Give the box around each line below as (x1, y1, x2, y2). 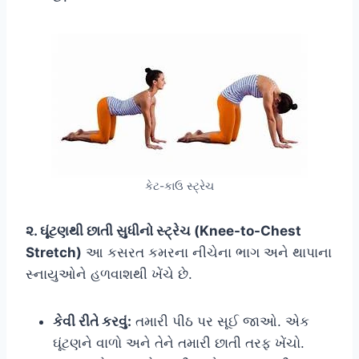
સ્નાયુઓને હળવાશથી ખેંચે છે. (26, 265, 192, 282)
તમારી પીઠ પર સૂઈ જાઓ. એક (131, 313, 309, 329)
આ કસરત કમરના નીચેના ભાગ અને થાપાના (82, 244, 332, 260)
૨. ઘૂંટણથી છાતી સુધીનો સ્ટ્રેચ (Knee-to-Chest (26, 222, 301, 239)
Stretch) (26, 244, 82, 260)
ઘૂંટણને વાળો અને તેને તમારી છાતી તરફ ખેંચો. (53, 334, 305, 351)
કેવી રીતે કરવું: (53, 313, 131, 329)
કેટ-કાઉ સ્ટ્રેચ (145, 179, 214, 192)
